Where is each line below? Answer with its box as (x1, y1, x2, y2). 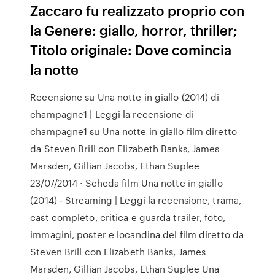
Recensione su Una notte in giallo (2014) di (30, 90, 220, 104)
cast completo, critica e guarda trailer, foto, (30, 211, 225, 224)
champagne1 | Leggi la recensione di (30, 107, 194, 121)
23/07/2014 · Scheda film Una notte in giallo (30, 176, 223, 190)
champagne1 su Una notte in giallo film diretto (30, 125, 237, 138)
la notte (30, 60, 82, 79)
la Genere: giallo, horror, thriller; (30, 20, 238, 39)
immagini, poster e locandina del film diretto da (30, 228, 244, 241)
